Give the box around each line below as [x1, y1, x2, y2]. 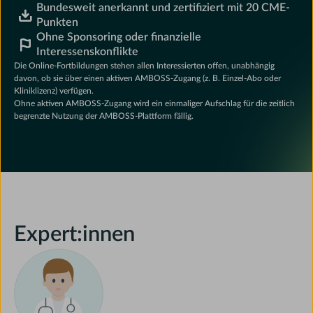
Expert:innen [14, 223, 136, 245]
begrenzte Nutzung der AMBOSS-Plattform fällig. [14, 112, 194, 121]
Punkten [36, 17, 79, 29]
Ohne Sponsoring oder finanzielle [36, 31, 202, 43]
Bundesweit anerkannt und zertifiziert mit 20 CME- [36, 2, 291, 14]
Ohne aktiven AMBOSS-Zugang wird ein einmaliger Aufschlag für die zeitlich [14, 99, 296, 108]
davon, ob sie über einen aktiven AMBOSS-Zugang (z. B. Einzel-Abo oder [14, 74, 282, 83]
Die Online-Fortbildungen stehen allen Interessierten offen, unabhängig [14, 61, 275, 71]
